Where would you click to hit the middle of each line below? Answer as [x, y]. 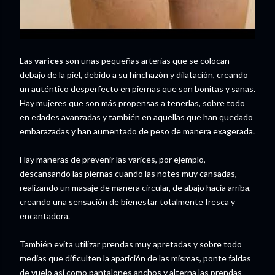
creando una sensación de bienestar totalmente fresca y [127, 202]
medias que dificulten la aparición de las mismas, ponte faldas [135, 258]
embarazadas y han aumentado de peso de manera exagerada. [137, 131]
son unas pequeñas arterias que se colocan [146, 60]
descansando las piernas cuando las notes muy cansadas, [128, 173]
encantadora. [45, 216]
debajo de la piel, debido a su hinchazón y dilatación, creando [134, 75]
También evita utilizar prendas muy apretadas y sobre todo [131, 244]
